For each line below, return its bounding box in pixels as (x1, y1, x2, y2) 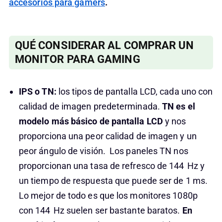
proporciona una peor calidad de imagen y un (18, 131, 197, 141)
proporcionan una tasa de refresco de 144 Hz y (18, 161, 205, 171)
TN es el (162, 101, 195, 111)
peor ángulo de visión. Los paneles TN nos (18, 146, 188, 156)
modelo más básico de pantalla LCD (18, 116, 163, 126)
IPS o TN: (18, 86, 56, 97)
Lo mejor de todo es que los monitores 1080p (18, 190, 198, 201)
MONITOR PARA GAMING (14, 53, 140, 65)
